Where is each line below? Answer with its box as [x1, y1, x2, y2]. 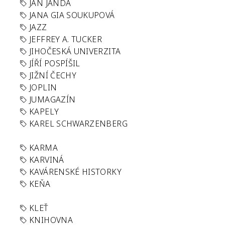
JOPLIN [29, 82, 57, 93]
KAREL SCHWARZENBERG [29, 118, 128, 129]
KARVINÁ [29, 154, 64, 165]
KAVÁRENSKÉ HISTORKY [29, 166, 122, 177]
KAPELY [29, 106, 59, 117]
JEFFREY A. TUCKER [29, 34, 102, 45]
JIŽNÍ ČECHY [29, 70, 77, 81]
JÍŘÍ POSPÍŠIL [29, 58, 80, 69]
